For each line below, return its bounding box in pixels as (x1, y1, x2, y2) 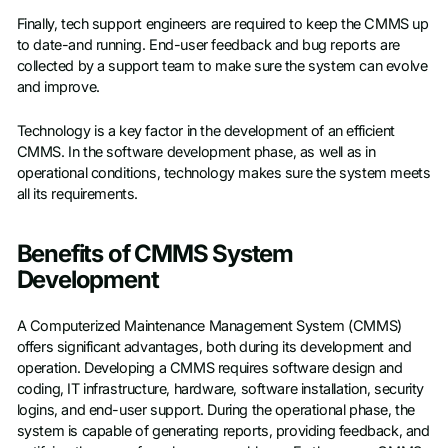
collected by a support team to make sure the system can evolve (16, 57, 428, 76)
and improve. (16, 78, 100, 97)
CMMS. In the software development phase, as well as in (16, 142, 376, 161)
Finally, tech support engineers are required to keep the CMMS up (16, 15, 429, 34)
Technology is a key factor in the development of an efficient (16, 121, 395, 140)
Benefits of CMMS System (16, 239, 294, 269)
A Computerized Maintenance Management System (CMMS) (16, 316, 402, 335)
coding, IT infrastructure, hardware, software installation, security (16, 379, 424, 398)
